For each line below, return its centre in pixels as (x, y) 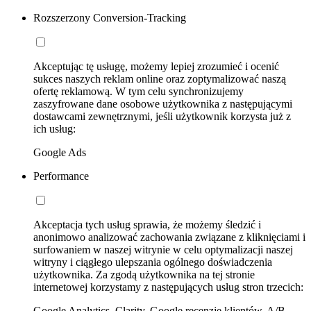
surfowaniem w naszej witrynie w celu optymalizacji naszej (163, 249)
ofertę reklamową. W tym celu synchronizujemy (138, 91)
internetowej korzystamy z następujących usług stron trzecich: (168, 287)
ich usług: (54, 128)
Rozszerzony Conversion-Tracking (110, 17)
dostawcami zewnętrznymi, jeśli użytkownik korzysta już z (162, 116)
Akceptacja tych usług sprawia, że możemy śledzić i (147, 224)
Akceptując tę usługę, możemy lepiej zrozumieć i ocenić (156, 66)
